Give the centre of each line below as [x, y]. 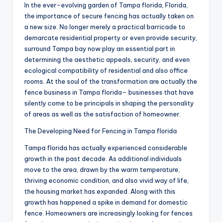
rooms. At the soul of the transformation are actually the [111, 82]
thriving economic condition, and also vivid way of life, [107, 181]
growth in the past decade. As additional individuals [103, 159]
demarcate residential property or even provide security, [111, 38]
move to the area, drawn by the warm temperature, [102, 170]
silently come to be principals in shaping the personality [109, 103]
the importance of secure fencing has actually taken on [109, 16]
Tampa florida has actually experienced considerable [106, 148]
